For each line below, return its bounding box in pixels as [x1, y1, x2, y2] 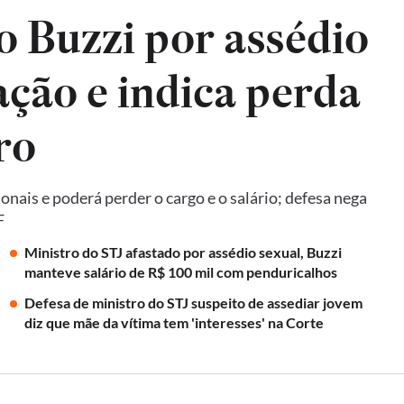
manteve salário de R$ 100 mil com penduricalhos [23, 263, 337, 280]
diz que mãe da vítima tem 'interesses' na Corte [23, 314, 324, 331]
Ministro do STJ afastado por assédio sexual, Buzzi [23, 243, 342, 261]
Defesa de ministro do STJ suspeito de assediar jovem [23, 294, 363, 311]
